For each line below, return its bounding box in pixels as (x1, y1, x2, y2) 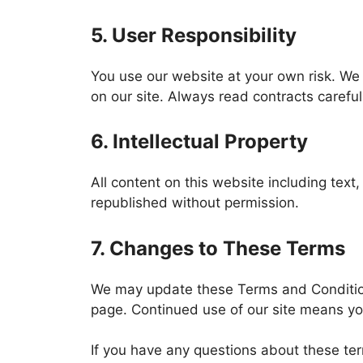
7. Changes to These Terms (91, 236, 345, 260)
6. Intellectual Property (91, 130, 308, 153)
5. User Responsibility (91, 23, 297, 47)
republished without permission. (91, 194, 299, 211)
